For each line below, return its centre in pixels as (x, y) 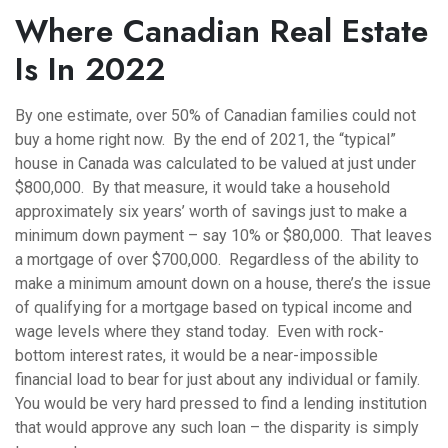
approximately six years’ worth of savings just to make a (211, 212)
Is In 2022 (90, 69)
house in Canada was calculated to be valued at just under (215, 164)
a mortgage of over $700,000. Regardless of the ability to (217, 260)
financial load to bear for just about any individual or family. (219, 380)
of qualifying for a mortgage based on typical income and (213, 308)
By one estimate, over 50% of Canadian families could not (215, 116)
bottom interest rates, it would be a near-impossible (196, 356)
